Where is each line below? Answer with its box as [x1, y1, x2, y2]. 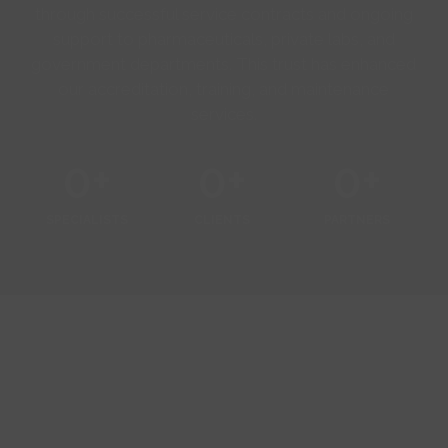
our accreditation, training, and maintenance [58, 79, 390, 100]
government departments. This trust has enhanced [31, 54, 417, 75]
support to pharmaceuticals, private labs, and [52, 29, 395, 50]
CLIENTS [193, 213, 250, 228]
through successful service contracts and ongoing [34, 4, 413, 25]
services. [190, 104, 257, 125]
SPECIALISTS [46, 213, 129, 228]
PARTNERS [323, 213, 390, 228]
